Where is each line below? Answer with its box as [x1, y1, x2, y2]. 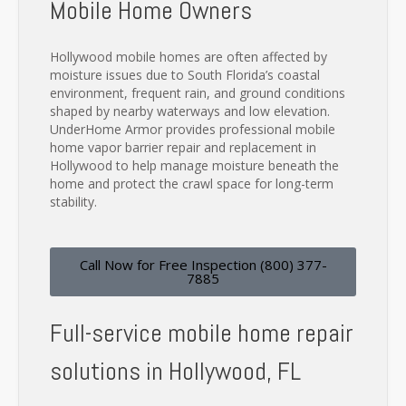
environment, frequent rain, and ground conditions [50, 84, 345, 102]
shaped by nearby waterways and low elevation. [50, 102, 330, 121]
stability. [50, 193, 97, 211]
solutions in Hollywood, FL [50, 355, 301, 388]
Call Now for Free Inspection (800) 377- [79, 256, 327, 275]
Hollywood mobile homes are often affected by [50, 48, 327, 66]
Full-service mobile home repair [50, 317, 353, 350]
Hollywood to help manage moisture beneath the [50, 157, 339, 175]
